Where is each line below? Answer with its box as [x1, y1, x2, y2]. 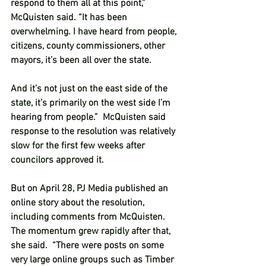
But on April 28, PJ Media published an [11, 183, 170, 195]
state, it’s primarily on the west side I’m [11, 97, 173, 109]
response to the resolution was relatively [11, 126, 178, 138]
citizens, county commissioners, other [11, 40, 167, 52]
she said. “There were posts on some [11, 240, 166, 252]
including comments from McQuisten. [11, 211, 170, 223]
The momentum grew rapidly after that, [11, 226, 173, 237]
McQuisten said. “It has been [11, 12, 129, 24]
